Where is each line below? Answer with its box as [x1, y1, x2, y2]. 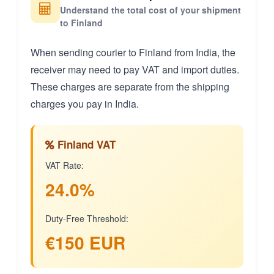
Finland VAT [54, 137, 116, 152]
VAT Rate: [45, 159, 84, 172]
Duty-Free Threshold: [45, 212, 128, 225]
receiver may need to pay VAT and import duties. [31, 62, 239, 77]
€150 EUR [45, 230, 125, 256]
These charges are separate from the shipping [31, 80, 229, 94]
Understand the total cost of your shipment [60, 4, 241, 17]
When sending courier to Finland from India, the [31, 45, 235, 60]
